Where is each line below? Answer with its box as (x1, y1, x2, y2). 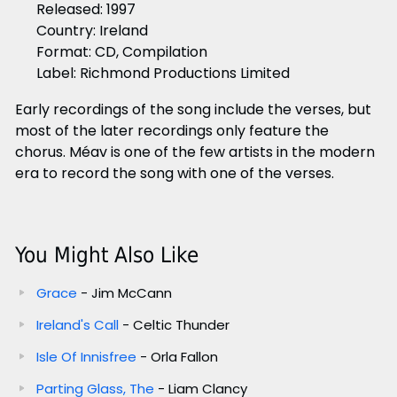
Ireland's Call (35, 315, 122, 334)
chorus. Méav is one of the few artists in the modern (14, 141, 375, 162)
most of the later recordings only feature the (14, 120, 329, 141)
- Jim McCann (80, 283, 172, 302)
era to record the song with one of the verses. (14, 162, 334, 183)
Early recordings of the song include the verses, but (14, 98, 371, 120)
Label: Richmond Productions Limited (35, 62, 290, 83)
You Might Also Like (14, 242, 198, 268)
